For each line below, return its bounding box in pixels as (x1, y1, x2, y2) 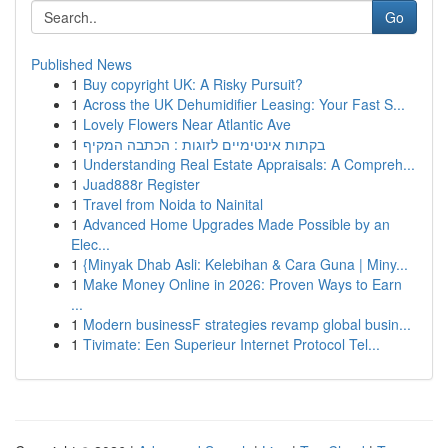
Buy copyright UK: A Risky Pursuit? (83, 74, 303, 94)
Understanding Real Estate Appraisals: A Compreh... (83, 154, 415, 174)
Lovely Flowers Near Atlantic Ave (83, 114, 291, 134)
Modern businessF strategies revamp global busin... (83, 314, 411, 334)
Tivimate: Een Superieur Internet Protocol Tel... (83, 334, 380, 354)
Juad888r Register (83, 174, 200, 194)
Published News (31, 54, 132, 74)
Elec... (71, 234, 110, 254)
